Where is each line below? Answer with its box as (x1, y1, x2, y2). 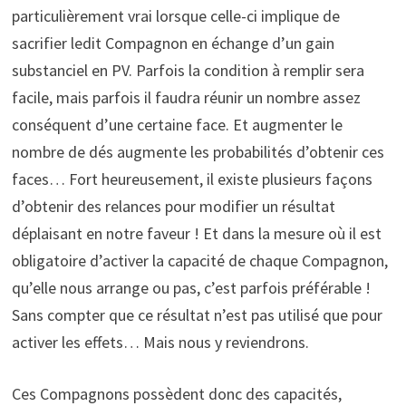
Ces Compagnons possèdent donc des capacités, (11, 382, 342, 404)
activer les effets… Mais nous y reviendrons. (11, 331, 309, 353)
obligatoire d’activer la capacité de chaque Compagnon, (11, 249, 388, 271)
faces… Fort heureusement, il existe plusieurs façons (11, 168, 372, 189)
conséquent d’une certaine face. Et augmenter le (11, 113, 343, 135)
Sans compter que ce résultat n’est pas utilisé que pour (11, 304, 382, 325)
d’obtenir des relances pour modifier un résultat (11, 195, 335, 217)
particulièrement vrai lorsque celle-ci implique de (11, 5, 340, 26)
